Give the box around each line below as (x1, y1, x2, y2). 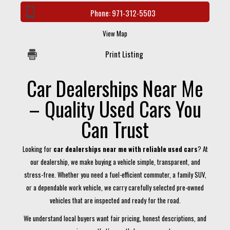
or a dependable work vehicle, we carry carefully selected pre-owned (26, 182, 204, 193)
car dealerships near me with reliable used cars (53, 144, 198, 154)
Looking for (22, 144, 53, 154)
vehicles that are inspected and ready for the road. (49, 195, 181, 205)
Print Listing (105, 48, 143, 60)
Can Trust (81, 114, 149, 144)
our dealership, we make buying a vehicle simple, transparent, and (30, 157, 200, 167)
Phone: (90, 7, 112, 18)
